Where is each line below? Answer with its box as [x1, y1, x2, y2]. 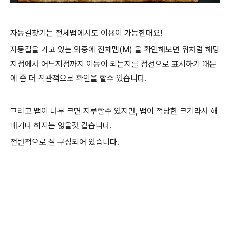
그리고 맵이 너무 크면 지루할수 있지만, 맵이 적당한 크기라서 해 [10, 106, 218, 116]
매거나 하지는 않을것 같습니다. [10, 120, 112, 130]
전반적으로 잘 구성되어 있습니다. [10, 137, 119, 147]
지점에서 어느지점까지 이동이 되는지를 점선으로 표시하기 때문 [10, 59, 217, 69]
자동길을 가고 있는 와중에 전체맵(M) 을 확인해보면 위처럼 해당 [10, 44, 220, 54]
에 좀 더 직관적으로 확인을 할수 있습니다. [10, 73, 147, 83]
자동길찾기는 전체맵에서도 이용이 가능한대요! [10, 28, 162, 38]
